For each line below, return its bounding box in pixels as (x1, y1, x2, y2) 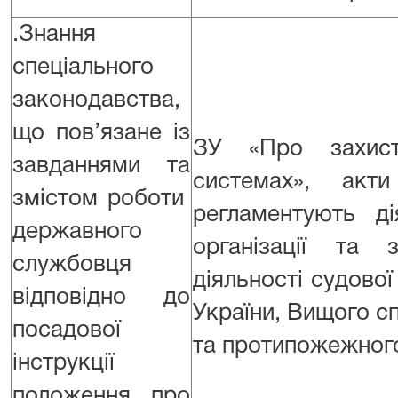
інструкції (12, 353, 115, 374)
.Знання (12, 24, 96, 45)
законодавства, (12, 90, 180, 111)
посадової (12, 320, 121, 341)
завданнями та (12, 155, 190, 177)
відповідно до (12, 287, 190, 308)
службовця (12, 254, 131, 275)
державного (12, 221, 142, 243)
